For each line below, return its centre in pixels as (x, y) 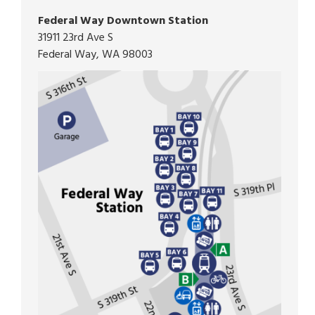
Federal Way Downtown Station (123, 21)
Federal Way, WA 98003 (96, 55)
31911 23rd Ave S (76, 38)
